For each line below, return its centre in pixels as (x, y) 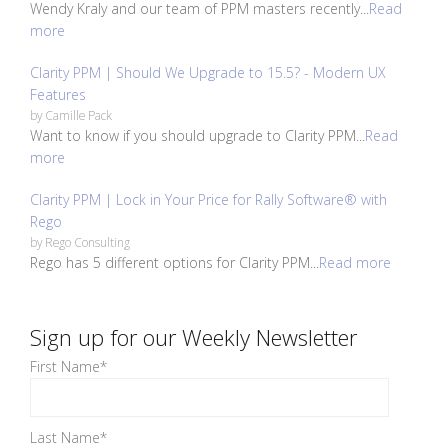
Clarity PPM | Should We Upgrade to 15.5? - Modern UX (208, 73)
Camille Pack (78, 115)
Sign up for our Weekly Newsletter (193, 337)
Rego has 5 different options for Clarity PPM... (174, 263)
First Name (65, 367)
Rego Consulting (87, 242)
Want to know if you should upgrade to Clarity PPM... (197, 136)
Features (58, 95)
